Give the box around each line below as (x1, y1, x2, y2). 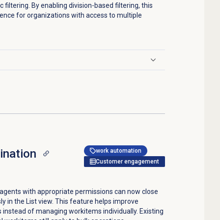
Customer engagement (96, 158, 160, 165)
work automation (96, 147, 142, 154)
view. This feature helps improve (36, 197, 138, 205)
